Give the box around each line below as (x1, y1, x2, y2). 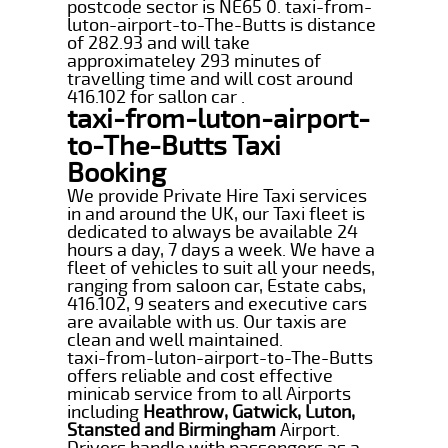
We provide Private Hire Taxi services (67, 184, 368, 207)
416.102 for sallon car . (67, 85, 246, 108)
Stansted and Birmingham (67, 418, 277, 441)
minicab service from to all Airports (67, 382, 352, 405)
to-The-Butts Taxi (67, 129, 282, 163)
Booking (67, 156, 167, 190)
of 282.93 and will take (67, 31, 251, 54)
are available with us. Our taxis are (67, 310, 348, 333)
